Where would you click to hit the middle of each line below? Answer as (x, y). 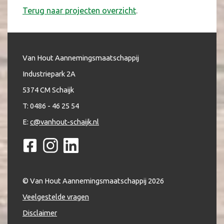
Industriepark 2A (50, 74)
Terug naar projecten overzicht (79, 10)
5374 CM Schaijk (48, 90)
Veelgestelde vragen (56, 197)
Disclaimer (40, 213)
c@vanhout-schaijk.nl (64, 122)
